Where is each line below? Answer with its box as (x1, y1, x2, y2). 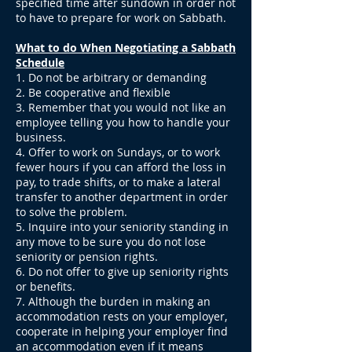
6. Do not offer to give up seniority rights (16, 264, 229, 279)
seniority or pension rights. (16, 249, 158, 264)
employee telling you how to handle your (16, 115, 230, 130)
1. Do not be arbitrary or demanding (16, 70, 207, 85)
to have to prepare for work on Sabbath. (16, 10, 226, 25)
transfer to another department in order (16, 189, 228, 204)
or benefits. (16, 279, 75, 294)
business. (16, 130, 66, 145)
